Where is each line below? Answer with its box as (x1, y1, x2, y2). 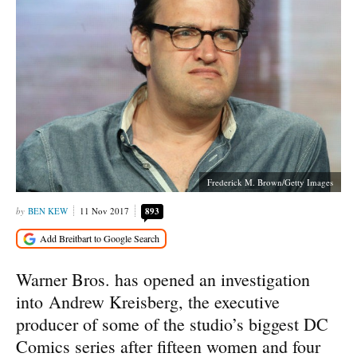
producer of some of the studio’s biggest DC (16, 312, 328, 335)
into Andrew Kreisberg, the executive (16, 289, 280, 313)
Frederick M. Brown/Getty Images (207, 176, 333, 188)
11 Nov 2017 (80, 205, 129, 217)
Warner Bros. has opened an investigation (16, 267, 310, 291)
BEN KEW (28, 205, 68, 217)
